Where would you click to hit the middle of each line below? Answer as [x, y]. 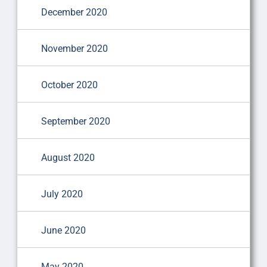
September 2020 [75, 121]
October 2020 [69, 85]
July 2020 [62, 194]
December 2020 [74, 12]
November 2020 [74, 48]
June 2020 [63, 230]
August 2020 [68, 157]
